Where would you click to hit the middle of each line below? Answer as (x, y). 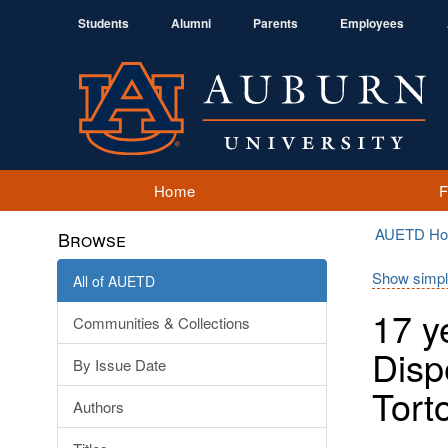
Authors (98, 406)
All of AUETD (114, 281)
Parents (275, 23)
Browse (92, 239)
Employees (372, 23)
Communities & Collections (161, 322)
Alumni (191, 23)
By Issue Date (119, 364)
